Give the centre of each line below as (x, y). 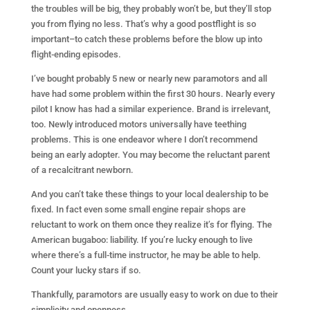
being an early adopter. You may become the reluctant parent (150, 155)
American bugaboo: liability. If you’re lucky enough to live (142, 240)
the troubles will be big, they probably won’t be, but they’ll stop (151, 9)
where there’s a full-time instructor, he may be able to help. (146, 255)
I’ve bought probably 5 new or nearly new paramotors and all (149, 79)
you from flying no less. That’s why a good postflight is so (143, 24)
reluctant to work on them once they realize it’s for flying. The (151, 225)
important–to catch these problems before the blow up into (146, 39)
